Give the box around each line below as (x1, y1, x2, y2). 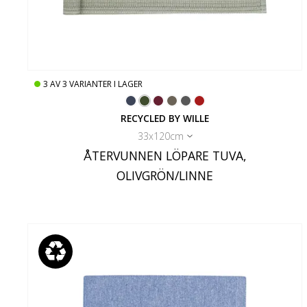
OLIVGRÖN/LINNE (116, 167, 214, 184)
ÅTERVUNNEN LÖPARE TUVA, (83, 147, 247, 164)
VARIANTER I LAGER (69, 78, 143, 90)
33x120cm (137, 130, 184, 143)
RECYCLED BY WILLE (121, 112, 210, 125)
